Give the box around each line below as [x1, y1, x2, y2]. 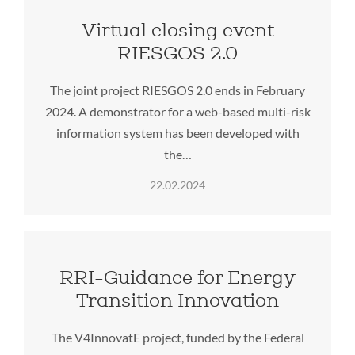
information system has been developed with [55, 125, 300, 141]
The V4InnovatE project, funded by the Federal [51, 330, 304, 345]
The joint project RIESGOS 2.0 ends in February [50, 82, 305, 98]
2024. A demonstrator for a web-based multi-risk [44, 104, 311, 120]
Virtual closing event [81, 18, 274, 42]
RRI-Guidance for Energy [59, 265, 296, 289]
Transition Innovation [76, 288, 279, 312]
